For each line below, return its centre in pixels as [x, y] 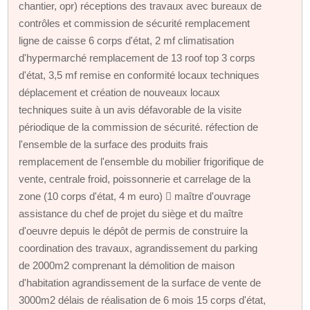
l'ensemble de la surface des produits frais [114, 144]
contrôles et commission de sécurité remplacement [135, 23]
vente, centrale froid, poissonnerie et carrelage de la [135, 179]
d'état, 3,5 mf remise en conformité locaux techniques [139, 75]
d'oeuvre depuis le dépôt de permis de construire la [134, 230]
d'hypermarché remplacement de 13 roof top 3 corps [137, 57]
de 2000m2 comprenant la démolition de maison [127, 265]
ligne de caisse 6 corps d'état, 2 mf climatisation [127, 40]
